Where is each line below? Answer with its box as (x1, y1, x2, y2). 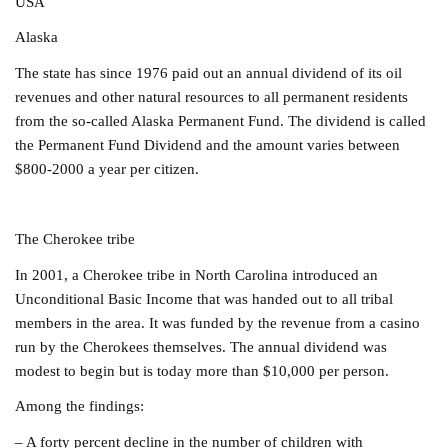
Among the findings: (15, 397, 145, 415)
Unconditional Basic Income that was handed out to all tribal (15, 289, 394, 307)
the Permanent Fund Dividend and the (15, 135, 253, 153)
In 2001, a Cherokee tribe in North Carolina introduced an (15, 265, 379, 283)
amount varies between (252, 135, 401, 153)
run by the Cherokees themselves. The (15, 337, 259, 355)
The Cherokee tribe (15, 230, 136, 248)
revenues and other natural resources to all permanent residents (15, 87, 409, 105)
